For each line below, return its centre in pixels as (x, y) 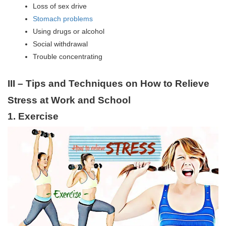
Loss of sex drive (60, 6)
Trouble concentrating (68, 56)
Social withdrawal (60, 44)
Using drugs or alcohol (69, 31)
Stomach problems (63, 18)
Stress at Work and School (69, 100)
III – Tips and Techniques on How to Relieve (108, 83)
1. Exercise (33, 116)
